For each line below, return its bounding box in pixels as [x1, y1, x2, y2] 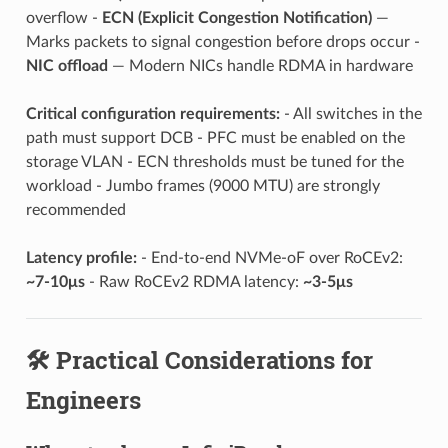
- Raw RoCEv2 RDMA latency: [84, 273, 303, 290]
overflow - [25, 9, 102, 26]
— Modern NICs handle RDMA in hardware [107, 57, 413, 74]
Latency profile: [25, 249, 137, 266]
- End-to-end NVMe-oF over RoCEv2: [136, 249, 403, 266]
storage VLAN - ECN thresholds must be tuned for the [25, 153, 404, 170]
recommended [25, 201, 126, 218]
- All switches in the [279, 105, 422, 122]
